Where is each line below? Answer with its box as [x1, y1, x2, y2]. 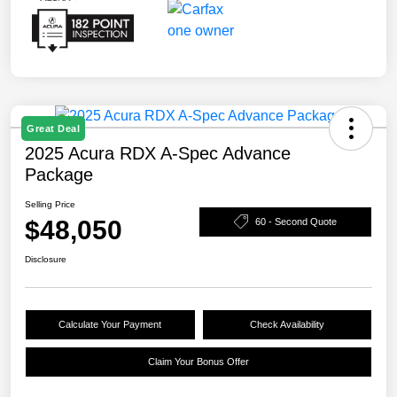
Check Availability [249, 319, 324, 331]
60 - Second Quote [255, 215, 337, 227]
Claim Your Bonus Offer [148, 356, 249, 368]
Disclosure [25, 254, 66, 265]
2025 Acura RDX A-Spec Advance [25, 144, 291, 164]
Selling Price [25, 199, 75, 210]
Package [25, 165, 93, 185]
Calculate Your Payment [58, 319, 162, 331]
